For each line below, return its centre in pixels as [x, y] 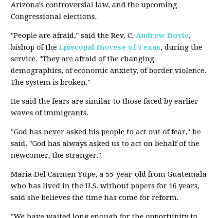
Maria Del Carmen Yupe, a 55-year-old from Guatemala [109, 174]
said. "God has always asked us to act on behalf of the [105, 144]
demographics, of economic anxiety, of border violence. [109, 71]
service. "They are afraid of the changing [83, 59]
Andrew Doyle [163, 36]
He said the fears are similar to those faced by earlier [105, 101]
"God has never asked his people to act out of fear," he [106, 132]
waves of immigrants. [50, 113]
